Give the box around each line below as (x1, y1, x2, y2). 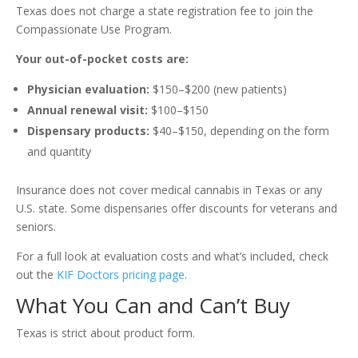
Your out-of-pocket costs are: (16, 51, 189, 67)
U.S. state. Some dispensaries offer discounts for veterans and (16, 201, 337, 217)
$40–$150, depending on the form (149, 123, 329, 139)
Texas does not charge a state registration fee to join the (16, 3, 313, 19)
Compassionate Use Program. (16, 22, 172, 38)
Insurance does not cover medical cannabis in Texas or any (16, 182, 322, 198)
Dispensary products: (27, 123, 149, 139)
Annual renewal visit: (27, 102, 148, 118)
